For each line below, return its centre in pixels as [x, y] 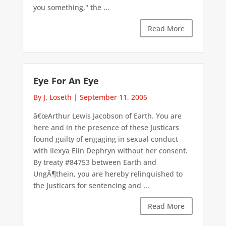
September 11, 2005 [113, 97]
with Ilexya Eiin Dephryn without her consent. [110, 150]
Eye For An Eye [66, 80]
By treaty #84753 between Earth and [95, 162]
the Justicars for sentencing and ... [91, 185]
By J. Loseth [52, 97]
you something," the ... [71, 8]
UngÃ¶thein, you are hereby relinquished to [108, 174]
